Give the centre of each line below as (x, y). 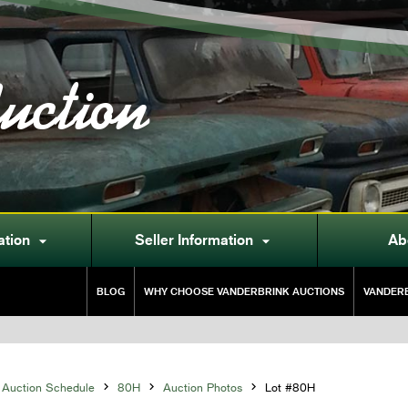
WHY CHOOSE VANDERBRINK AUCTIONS (244, 291)
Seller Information (194, 240)
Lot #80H (290, 388)
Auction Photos (202, 388)
